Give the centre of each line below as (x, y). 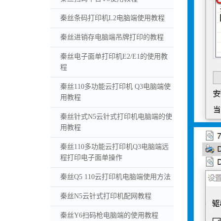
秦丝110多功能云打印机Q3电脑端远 (114, 147)
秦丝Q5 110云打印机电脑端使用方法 (115, 177)
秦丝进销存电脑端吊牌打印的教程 (112, 37)
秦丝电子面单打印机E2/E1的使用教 (114, 56)
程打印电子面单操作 (91, 157)
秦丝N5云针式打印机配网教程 (106, 196)
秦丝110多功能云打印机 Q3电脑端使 (115, 86)
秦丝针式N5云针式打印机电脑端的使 (116, 116)
